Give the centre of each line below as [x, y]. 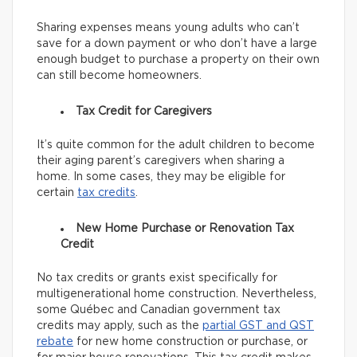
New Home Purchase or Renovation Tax [185, 228]
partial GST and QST [258, 326]
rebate [55, 341]
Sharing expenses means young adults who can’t [168, 27]
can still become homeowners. [119, 75]
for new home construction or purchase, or [190, 341]
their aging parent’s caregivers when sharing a [161, 161]
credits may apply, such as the [120, 326]
